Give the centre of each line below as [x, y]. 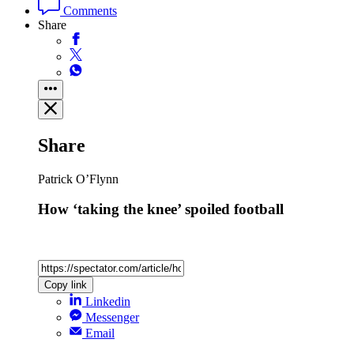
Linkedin [108, 301]
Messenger [112, 317]
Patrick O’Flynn [78, 179]
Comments [88, 10]
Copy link [66, 284]
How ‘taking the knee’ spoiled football [161, 209]
